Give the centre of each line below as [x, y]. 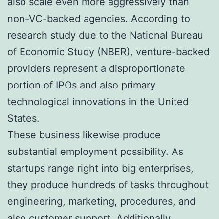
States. [23, 118]
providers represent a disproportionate [96, 68]
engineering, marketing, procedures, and [101, 201]
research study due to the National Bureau [105, 35]
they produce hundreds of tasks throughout [108, 185]
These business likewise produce [84, 135]
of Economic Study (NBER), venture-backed [109, 52]
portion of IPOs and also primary [81, 85]
